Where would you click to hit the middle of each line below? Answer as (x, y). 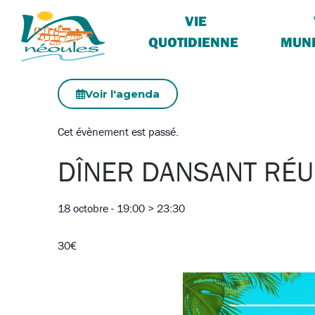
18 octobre (83, 208)
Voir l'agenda (122, 94)
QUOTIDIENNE (194, 42)
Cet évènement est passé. (118, 131)
